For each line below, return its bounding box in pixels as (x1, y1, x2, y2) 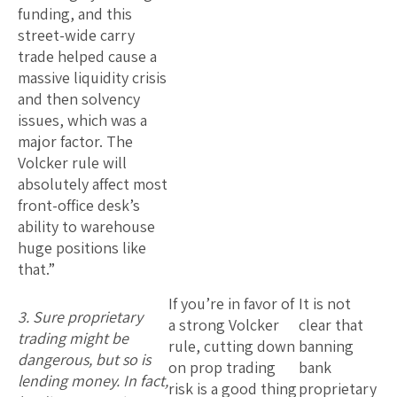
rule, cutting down (168, 335, 295, 356)
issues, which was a (18, 109, 147, 130)
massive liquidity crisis (18, 66, 167, 88)
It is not (299, 292, 351, 314)
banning (299, 335, 354, 356)
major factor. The (18, 130, 133, 152)
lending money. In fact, (18, 370, 168, 391)
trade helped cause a (18, 45, 157, 66)
